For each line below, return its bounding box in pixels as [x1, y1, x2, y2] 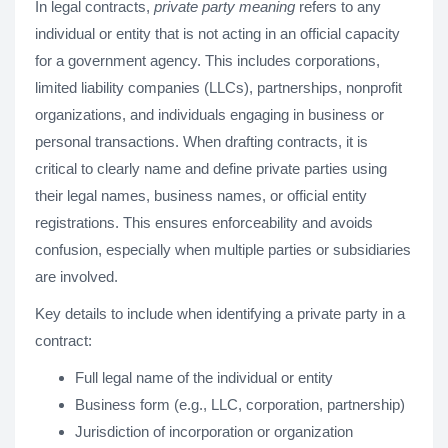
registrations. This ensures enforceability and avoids [35, 214, 373, 231]
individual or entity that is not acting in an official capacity [35, 25, 400, 42]
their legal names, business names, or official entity [35, 187, 367, 204]
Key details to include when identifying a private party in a [35, 305, 405, 322]
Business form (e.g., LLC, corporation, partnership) [75, 396, 405, 413]
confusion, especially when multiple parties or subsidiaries [35, 241, 411, 258]
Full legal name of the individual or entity [75, 369, 333, 386]
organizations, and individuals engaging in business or [35, 106, 384, 123]
